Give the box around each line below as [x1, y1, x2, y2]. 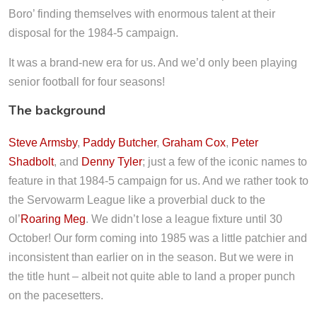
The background [8, 102, 105, 119]
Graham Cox [162, 137, 226, 149]
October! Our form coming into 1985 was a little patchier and [8, 232, 307, 244]
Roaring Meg [21, 213, 86, 225]
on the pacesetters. [8, 289, 103, 301]
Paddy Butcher [83, 137, 156, 149]
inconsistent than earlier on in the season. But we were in [8, 251, 294, 263]
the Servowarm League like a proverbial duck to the [8, 194, 265, 206]
